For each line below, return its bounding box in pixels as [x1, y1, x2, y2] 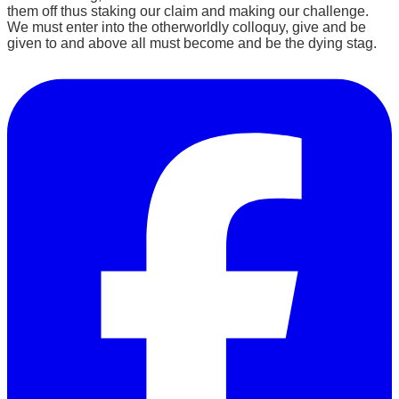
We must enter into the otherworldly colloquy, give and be [7, 19, 366, 35]
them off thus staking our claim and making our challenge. [7, 3, 369, 19]
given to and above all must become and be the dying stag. [7, 35, 377, 51]
